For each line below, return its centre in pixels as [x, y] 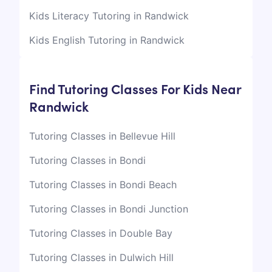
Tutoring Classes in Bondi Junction [109, 209]
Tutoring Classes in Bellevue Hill [102, 136]
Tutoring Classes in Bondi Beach [103, 185]
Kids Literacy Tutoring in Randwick [109, 16]
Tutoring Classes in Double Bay [101, 233]
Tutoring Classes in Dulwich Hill [101, 258]
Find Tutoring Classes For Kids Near [135, 89]
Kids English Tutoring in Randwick [107, 40]
